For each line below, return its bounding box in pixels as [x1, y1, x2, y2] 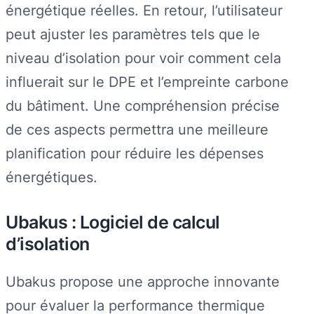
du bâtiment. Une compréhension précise [6, 96, 280, 114]
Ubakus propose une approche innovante [6, 272, 280, 290]
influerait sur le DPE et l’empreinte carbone [6, 72, 289, 90]
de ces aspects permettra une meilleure [6, 120, 268, 138]
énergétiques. [6, 168, 97, 186]
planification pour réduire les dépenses [6, 144, 264, 162]
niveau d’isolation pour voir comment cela [6, 48, 281, 67]
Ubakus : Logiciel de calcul [6, 212, 220, 233]
